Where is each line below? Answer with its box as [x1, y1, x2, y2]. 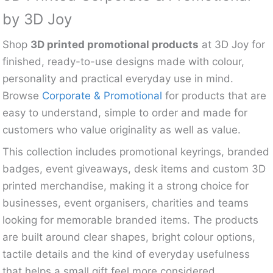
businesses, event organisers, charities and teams [2, 196, 249, 209]
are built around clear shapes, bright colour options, [2, 230, 256, 243]
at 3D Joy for [199, 38, 266, 51]
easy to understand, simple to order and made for [2, 106, 248, 119]
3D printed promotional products [30, 38, 199, 51]
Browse [2, 89, 43, 102]
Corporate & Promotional [42, 89, 163, 102]
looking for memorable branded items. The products [2, 213, 259, 226]
